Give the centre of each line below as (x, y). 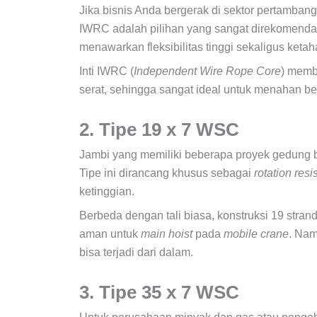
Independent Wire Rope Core (207, 71)
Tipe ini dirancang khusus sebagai (167, 173)
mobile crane (256, 234)
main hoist (167, 234)
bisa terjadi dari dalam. (136, 252)
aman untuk (110, 234)
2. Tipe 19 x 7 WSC (162, 129)
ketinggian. (107, 191)
